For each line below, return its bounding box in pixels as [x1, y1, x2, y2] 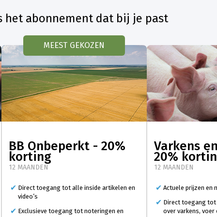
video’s [18, 193, 38, 201]
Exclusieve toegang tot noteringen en [18, 207, 124, 215]
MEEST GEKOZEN [44, 40, 105, 50]
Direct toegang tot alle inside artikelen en [18, 184, 135, 192]
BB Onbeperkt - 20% [9, 139, 125, 154]
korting [9, 149, 51, 165]
